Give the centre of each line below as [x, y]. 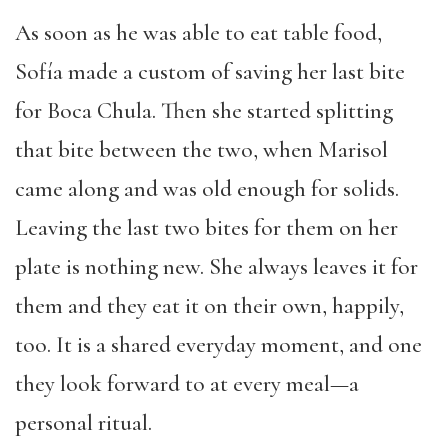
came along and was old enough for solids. [207, 189]
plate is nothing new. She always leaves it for [216, 267]
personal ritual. [83, 423]
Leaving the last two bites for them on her [206, 228]
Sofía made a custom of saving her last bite [210, 72]
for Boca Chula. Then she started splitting [204, 111]
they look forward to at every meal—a [187, 384]
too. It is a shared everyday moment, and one [218, 345]
